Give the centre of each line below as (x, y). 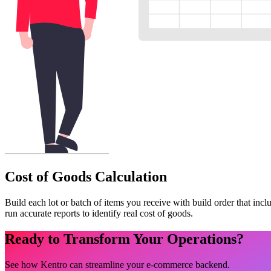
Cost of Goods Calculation (86, 177)
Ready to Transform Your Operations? (124, 239)
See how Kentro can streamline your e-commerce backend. (117, 264)
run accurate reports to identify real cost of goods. (99, 213)
